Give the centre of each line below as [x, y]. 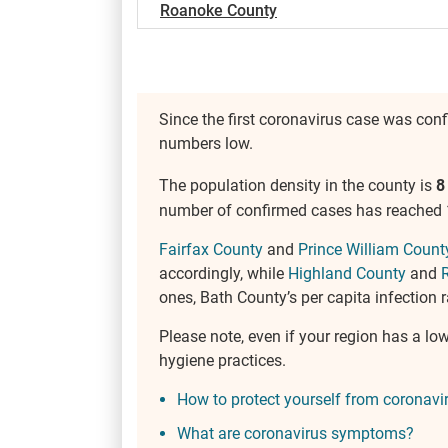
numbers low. [206, 144]
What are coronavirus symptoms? [295, 433]
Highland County [347, 273]
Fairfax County [211, 249]
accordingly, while [223, 273]
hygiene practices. [222, 360]
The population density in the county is [297, 186]
